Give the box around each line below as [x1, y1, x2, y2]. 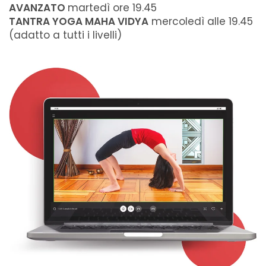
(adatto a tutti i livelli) [9, 28, 122, 42]
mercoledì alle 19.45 [148, 14, 253, 28]
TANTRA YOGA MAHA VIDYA [9, 14, 148, 28]
